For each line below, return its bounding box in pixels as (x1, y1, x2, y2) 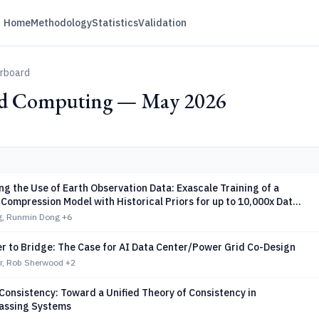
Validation (137, 16, 187, 29)
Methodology (30, 16, 92, 29)
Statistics (91, 16, 138, 29)
